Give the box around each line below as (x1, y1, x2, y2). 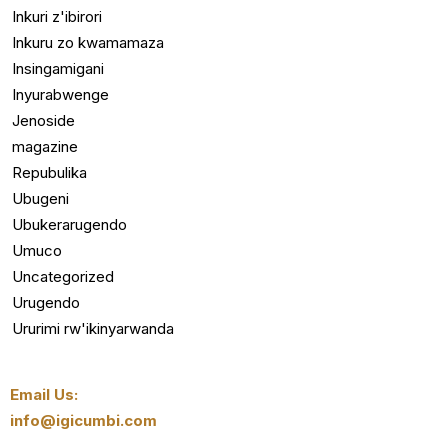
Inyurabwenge (12, 84, 109, 104)
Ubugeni (12, 188, 69, 208)
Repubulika (12, 162, 87, 182)
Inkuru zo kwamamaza (12, 32, 164, 52)
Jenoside (12, 110, 75, 130)
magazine (12, 136, 78, 156)
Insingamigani (12, 58, 104, 78)
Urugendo (12, 292, 80, 312)
